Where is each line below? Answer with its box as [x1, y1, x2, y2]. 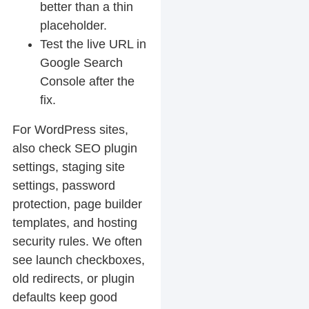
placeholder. [39, 18, 107, 32]
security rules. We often [12, 234, 142, 248]
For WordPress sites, [12, 122, 128, 137]
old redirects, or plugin [12, 271, 134, 286]
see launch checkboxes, [12, 252, 145, 267]
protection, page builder [12, 197, 142, 211]
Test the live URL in [39, 37, 146, 51]
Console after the [39, 74, 134, 88]
